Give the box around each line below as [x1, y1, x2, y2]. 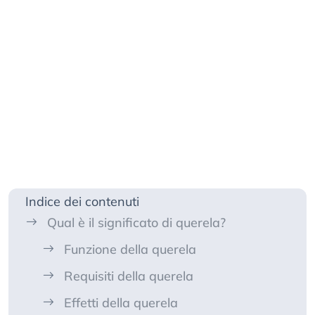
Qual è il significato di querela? [47, 214, 226, 231]
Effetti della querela [64, 295, 178, 311]
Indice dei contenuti [25, 193, 139, 210]
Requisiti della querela [64, 268, 193, 285]
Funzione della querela [64, 241, 196, 258]
